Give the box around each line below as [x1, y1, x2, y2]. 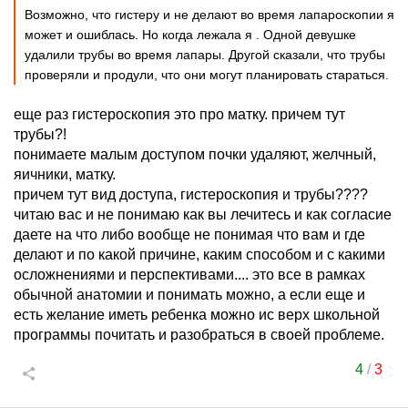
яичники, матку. [14, 167, 116, 182]
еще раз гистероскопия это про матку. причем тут [14, 107, 345, 122]
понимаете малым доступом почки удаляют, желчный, [14, 147, 376, 162]
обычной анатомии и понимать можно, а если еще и [14, 287, 365, 302]
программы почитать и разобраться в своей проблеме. [14, 327, 384, 342]
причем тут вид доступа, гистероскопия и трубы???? [14, 187, 368, 202]
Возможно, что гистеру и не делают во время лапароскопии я [25, 7, 394, 22]
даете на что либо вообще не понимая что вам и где [14, 227, 365, 242]
